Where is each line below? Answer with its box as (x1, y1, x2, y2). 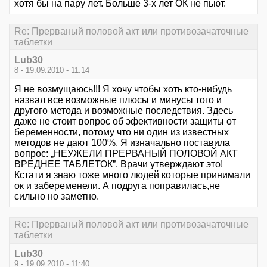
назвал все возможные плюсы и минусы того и (14, 95, 222, 105)
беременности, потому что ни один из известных (14, 127, 229, 138)
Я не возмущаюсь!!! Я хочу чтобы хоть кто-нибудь (14, 84, 232, 95)
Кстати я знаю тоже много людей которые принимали (14, 170, 250, 181)
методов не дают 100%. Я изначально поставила (14, 138, 230, 148)
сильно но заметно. (14, 191, 99, 202)
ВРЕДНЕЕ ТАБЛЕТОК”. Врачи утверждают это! (14, 159, 223, 170)
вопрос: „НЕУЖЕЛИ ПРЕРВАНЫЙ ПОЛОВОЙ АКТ (14, 148, 238, 159)
